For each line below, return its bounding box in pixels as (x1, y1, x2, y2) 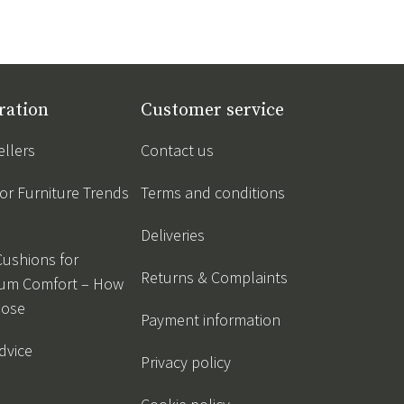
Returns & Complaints (141, 267, 288, 288)
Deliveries (141, 225, 205, 245)
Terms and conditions (141, 182, 285, 203)
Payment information (141, 309, 280, 330)
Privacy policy (141, 352, 231, 372)
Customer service (141, 99, 284, 122)
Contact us (141, 140, 214, 161)
